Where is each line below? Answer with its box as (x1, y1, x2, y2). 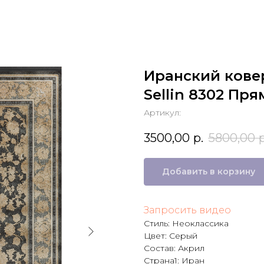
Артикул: (144, 107, 181, 118)
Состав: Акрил (144, 242, 204, 253)
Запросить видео (144, 204, 231, 216)
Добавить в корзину (162, 166, 255, 177)
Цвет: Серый (144, 230, 197, 241)
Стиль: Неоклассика (144, 217, 229, 229)
